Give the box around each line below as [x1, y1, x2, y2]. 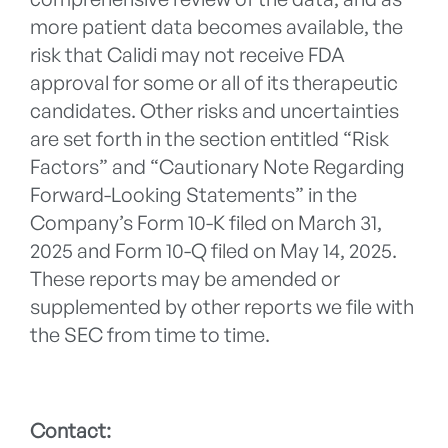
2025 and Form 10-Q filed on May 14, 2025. [30, 238, 397, 264]
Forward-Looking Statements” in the [30, 182, 357, 208]
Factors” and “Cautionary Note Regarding [30, 154, 405, 180]
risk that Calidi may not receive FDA [30, 42, 345, 68]
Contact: [30, 418, 111, 444]
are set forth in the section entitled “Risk [30, 126, 389, 152]
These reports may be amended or [30, 266, 340, 292]
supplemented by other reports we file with [30, 294, 414, 320]
